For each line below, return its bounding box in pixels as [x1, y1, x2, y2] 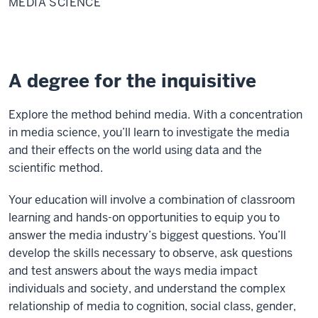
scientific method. [9, 160, 103, 175]
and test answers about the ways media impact [9, 263, 258, 278]
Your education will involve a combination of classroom [9, 192, 295, 207]
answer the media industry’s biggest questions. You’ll [9, 227, 286, 243]
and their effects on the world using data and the [9, 142, 262, 158]
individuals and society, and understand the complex [9, 280, 285, 296]
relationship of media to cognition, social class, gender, [9, 298, 296, 314]
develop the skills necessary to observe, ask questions [9, 245, 292, 261]
